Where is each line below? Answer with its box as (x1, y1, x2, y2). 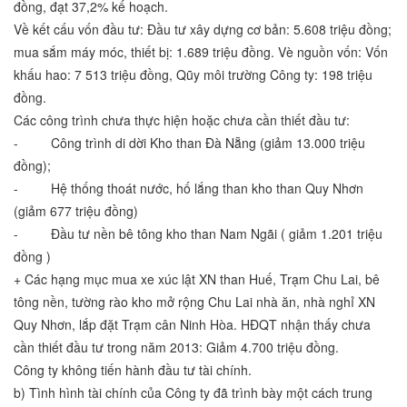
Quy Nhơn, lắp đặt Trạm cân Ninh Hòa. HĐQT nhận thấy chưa (14, 315, 371, 334)
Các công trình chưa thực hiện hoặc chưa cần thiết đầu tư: (14, 111, 350, 130)
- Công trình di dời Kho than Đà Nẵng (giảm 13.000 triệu (14, 134, 365, 153)
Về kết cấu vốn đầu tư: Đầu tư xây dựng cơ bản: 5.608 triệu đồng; (14, 20, 392, 39)
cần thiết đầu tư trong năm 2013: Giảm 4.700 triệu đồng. (14, 338, 339, 357)
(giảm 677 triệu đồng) (14, 202, 138, 221)
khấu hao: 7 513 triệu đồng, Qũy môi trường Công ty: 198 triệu (14, 65, 372, 84)
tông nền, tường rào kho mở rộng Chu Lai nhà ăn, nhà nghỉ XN (14, 293, 375, 312)
